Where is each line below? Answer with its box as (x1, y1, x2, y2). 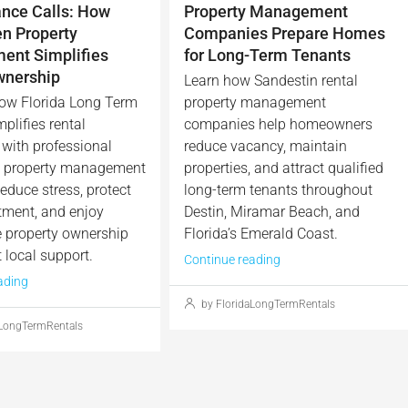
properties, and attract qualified (184, 158, 384, 177)
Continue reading (184, 251, 281, 267)
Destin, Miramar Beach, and (184, 202, 361, 220)
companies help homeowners (184, 115, 373, 133)
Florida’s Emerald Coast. (184, 224, 339, 242)
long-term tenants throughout (184, 180, 373, 199)
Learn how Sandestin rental (184, 71, 359, 89)
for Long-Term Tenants (184, 45, 352, 65)
